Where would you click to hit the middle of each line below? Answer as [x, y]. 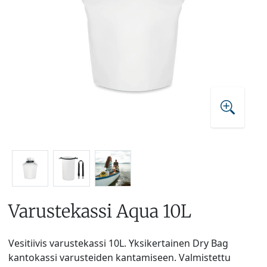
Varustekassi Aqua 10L [100, 211]
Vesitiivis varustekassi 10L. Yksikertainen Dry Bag [118, 243]
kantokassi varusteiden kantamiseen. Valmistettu [119, 257]
